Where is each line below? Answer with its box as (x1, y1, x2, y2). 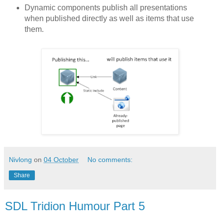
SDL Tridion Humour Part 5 (5, 199, 145, 213)
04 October (44, 155, 79, 164)
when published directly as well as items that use (24, 14, 194, 23)
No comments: (87, 155, 133, 164)
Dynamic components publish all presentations (24, 3, 187, 12)
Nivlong (9, 155, 32, 164)
